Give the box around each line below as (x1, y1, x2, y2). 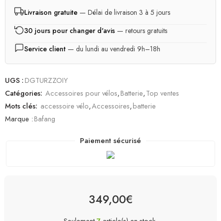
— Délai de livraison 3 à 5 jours (77, 7, 170, 18)
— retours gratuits (115, 26, 167, 36)
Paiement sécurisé (80, 135, 141, 147)
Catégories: (5, 87, 42, 98)
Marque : (5, 113, 33, 124)
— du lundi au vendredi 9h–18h (66, 44, 160, 54)
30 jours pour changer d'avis (24, 26, 115, 36)
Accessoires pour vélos (45, 87, 117, 98)
